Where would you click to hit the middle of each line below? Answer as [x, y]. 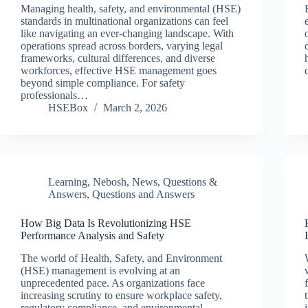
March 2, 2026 [135, 108]
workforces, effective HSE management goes [119, 71]
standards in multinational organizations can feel [124, 21]
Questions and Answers [143, 195]
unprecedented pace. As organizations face [113, 283]
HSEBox [68, 108]
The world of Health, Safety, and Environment [121, 258]
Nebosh [110, 182]
